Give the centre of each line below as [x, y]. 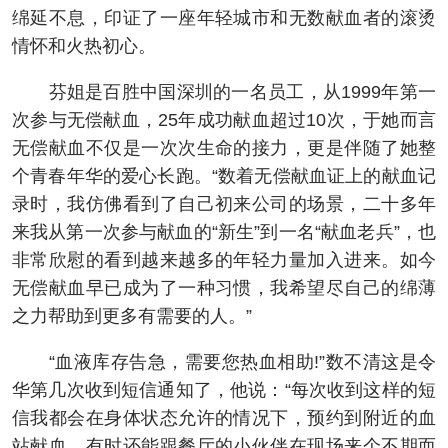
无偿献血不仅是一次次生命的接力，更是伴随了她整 [224, 147]
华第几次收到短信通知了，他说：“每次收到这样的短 [224, 389]
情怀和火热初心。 [84, 45]
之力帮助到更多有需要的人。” [132, 315]
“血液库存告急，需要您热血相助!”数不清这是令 [224, 361]
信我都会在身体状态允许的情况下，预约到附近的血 [224, 417]
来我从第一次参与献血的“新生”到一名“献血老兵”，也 [224, 231]
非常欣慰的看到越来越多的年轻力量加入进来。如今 [224, 259]
